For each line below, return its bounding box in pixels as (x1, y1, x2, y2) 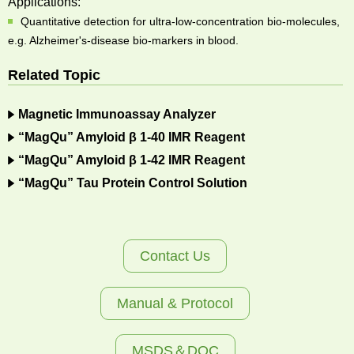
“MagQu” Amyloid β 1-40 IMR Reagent (18, 130, 245, 145)
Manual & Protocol (117, 296, 234, 312)
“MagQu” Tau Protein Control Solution (18, 176, 247, 190)
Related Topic (8, 67, 100, 84)
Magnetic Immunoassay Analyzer (18, 107, 216, 122)
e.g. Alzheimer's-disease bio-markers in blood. (8, 34, 239, 47)
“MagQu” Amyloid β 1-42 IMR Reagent (18, 153, 245, 168)
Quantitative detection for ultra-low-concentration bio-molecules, (21, 15, 340, 28)
